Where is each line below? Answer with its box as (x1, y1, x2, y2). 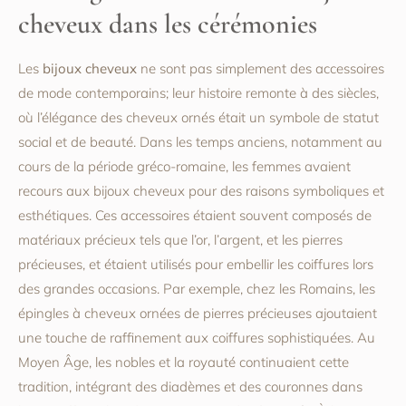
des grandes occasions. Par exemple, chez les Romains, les (18, 280, 375, 298)
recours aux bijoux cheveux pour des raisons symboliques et (18, 182, 384, 200)
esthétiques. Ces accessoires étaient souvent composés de (18, 207, 372, 225)
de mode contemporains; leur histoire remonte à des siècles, (18, 84, 379, 102)
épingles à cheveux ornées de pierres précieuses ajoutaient (18, 304, 377, 323)
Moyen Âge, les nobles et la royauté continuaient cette (18, 353, 349, 372)
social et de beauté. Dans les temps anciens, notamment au (18, 133, 382, 151)
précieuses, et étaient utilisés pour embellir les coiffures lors (18, 256, 373, 274)
